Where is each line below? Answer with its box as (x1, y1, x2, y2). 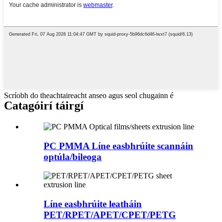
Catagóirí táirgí (4, 99, 84, 112)
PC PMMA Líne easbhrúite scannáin (44, 140, 193, 151)
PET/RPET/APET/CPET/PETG (44, 209, 176, 220)
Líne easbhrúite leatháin (44, 198, 142, 209)
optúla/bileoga (44, 151, 102, 162)
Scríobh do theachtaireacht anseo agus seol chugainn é (4, 91, 173, 100)
